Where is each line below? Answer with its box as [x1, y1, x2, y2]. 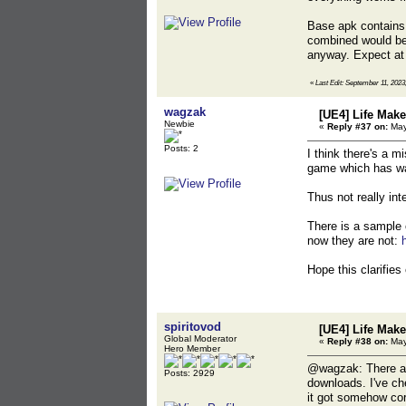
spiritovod [164, 320, 221, 333]
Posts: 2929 [164, 368, 215, 378]
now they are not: [307, 234, 401, 247]
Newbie [164, 119, 195, 129]
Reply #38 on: [327, 336, 388, 346]
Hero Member [164, 343, 220, 353]
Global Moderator [164, 333, 237, 343]
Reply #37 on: [327, 121, 388, 131]
